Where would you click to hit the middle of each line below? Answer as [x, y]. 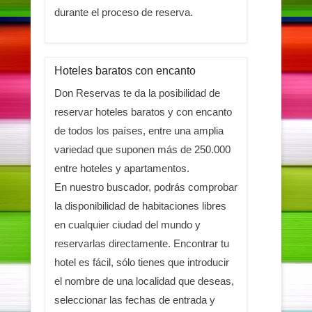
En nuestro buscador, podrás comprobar [146, 187]
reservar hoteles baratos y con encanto [143, 111]
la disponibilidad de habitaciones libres [140, 205]
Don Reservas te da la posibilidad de [137, 93]
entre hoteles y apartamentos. [122, 168]
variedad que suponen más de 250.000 [142, 149]
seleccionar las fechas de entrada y [134, 299]
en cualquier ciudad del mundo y [127, 224]
